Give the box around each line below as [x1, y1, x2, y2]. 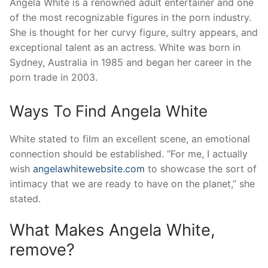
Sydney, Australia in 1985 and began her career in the [10, 56, 251, 69]
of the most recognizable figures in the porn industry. [10, 11, 251, 24]
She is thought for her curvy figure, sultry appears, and [10, 26, 258, 39]
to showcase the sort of [145, 163, 257, 175]
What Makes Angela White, [10, 220, 215, 240]
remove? [10, 239, 75, 260]
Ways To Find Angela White [10, 102, 208, 121]
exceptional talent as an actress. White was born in [10, 41, 240, 54]
